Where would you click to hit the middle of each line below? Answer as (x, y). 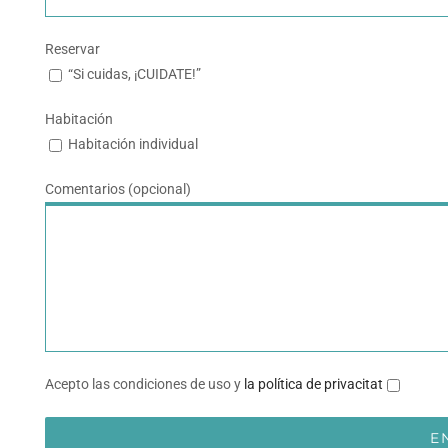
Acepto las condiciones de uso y (144, 384)
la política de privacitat (313, 384)
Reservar (72, 49)
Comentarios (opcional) (118, 189)
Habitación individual (133, 144)
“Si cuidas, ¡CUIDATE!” (134, 74)
